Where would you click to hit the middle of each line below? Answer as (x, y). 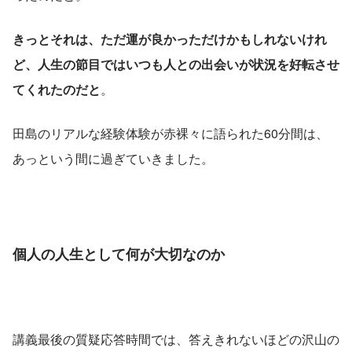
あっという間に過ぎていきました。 (113, 159)
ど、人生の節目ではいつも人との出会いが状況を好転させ (176, 64)
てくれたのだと (57, 90)
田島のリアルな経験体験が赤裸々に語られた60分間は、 (170, 134)
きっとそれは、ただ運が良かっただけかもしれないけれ (170, 39)
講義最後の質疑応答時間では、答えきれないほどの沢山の (176, 339)
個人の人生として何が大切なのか (119, 254)
